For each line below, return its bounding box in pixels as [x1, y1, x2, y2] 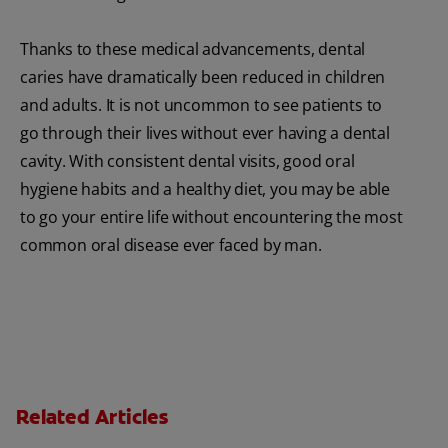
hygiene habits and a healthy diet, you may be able [20, 178, 390, 201]
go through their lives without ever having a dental [20, 122, 390, 145]
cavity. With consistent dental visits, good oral [20, 150, 355, 173]
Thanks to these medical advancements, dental [20, 38, 366, 61]
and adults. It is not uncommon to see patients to [20, 94, 383, 117]
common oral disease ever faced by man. [20, 234, 322, 257]
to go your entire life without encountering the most [20, 206, 403, 229]
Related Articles [16, 404, 168, 431]
